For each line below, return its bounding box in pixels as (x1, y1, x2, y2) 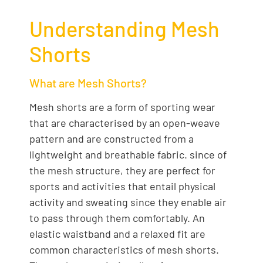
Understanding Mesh (29, 15, 220, 41)
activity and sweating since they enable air (29, 195, 227, 208)
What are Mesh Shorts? (29, 75, 147, 90)
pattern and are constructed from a (29, 131, 194, 145)
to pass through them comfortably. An (29, 211, 205, 224)
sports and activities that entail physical (29, 179, 215, 193)
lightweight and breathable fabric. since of (29, 147, 227, 161)
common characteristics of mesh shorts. (29, 242, 219, 256)
